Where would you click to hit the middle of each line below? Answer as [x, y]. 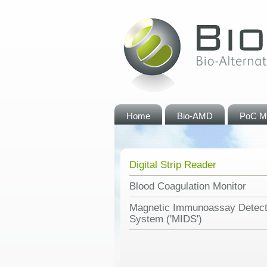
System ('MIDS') [166, 219]
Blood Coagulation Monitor [188, 186]
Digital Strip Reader [173, 165]
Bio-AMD [195, 116]
